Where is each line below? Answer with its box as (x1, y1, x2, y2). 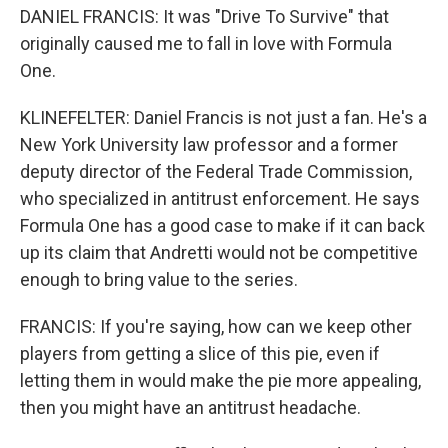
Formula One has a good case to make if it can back (20, 215, 425, 236)
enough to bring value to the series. (20, 269, 298, 290)
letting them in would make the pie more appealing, (20, 370, 421, 391)
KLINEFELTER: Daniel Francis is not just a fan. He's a (20, 107, 427, 128)
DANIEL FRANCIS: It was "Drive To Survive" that (20, 6, 389, 27)
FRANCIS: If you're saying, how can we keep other (20, 316, 412, 337)
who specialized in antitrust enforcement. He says (20, 188, 420, 209)
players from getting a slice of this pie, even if (20, 343, 380, 364)
